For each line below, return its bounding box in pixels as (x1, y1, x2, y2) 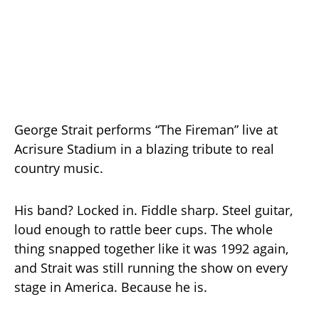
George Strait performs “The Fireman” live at (14, 121, 278, 138)
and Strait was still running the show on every (14, 259, 288, 276)
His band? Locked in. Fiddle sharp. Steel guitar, (14, 202, 293, 219)
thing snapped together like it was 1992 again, (14, 240, 288, 257)
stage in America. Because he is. (14, 278, 207, 296)
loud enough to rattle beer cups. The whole (14, 221, 273, 238)
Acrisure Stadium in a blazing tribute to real (14, 140, 274, 157)
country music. (14, 159, 103, 177)
